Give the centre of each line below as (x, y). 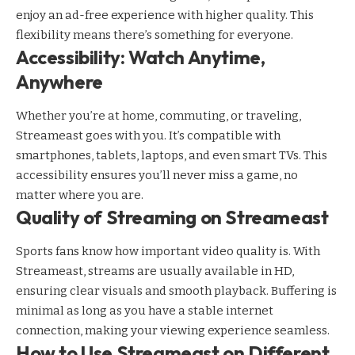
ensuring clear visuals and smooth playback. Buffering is (176, 291)
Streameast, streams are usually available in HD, (155, 271)
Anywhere (59, 81)
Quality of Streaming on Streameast (172, 217)
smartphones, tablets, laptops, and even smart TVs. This (172, 155)
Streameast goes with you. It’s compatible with (148, 135)
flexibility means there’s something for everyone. (155, 34)
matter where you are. (80, 195)
